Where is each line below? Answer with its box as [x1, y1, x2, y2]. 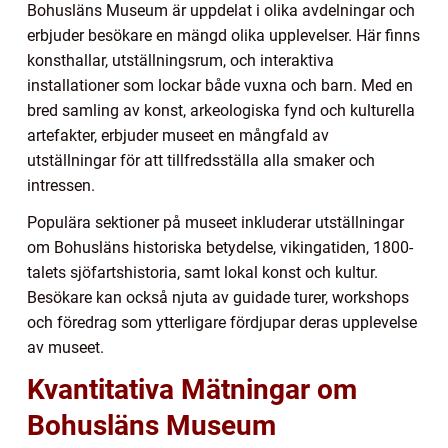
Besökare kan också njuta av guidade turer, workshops [27, 288, 409, 308]
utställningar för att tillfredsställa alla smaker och [27, 151, 375, 171]
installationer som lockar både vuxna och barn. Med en [27, 76, 413, 96]
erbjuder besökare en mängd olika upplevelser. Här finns [27, 26, 420, 46]
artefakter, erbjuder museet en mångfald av [27, 126, 329, 146]
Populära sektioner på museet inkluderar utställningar [27, 213, 404, 233]
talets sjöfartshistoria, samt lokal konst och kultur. [27, 263, 378, 283]
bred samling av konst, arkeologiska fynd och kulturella [27, 101, 415, 121]
